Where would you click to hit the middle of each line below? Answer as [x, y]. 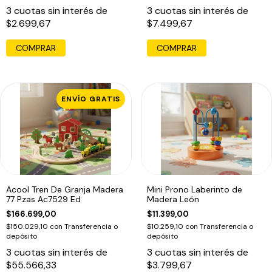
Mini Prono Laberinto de [194, 189]
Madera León [173, 199]
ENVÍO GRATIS [90, 99]
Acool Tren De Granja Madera [65, 189]
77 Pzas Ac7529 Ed [43, 199]
